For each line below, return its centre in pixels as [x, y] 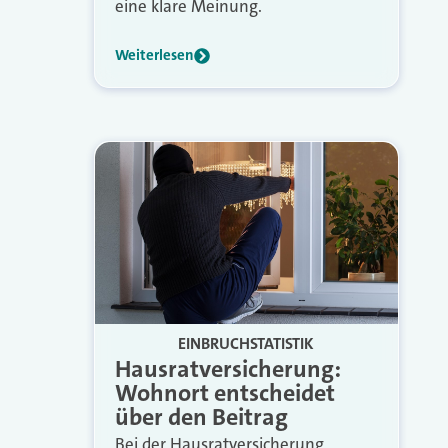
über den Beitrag [201, 416]
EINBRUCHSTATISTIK [246, 343]
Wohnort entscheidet [224, 392]
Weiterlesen [154, 55]
